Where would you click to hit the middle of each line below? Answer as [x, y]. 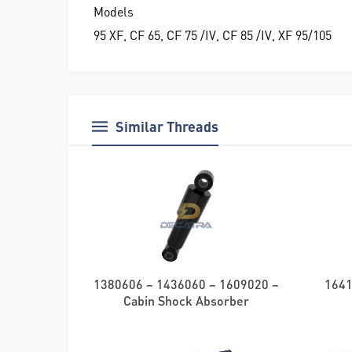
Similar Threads [167, 126]
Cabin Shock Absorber [186, 301]
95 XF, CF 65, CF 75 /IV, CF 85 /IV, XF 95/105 [213, 35]
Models [114, 12]
